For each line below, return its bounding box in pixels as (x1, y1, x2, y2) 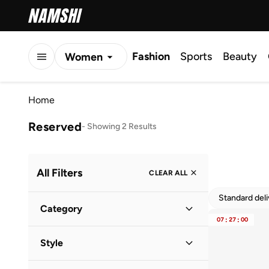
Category (40, 203, 82, 214)
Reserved (28, 119, 82, 134)
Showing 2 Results (87, 121, 157, 131)
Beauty (223, 50, 257, 63)
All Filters (37, 166, 82, 180)
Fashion (132, 50, 170, 63)
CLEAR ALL (149, 168, 187, 177)
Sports (180, 50, 212, 63)
